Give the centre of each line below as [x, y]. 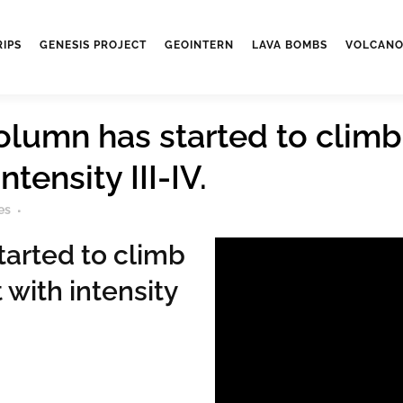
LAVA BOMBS [290, 45]
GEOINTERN [199, 45]
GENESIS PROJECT [93, 45]
